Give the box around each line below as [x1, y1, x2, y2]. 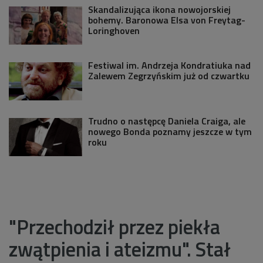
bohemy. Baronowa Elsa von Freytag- [88, 12, 245, 27]
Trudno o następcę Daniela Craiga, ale [88, 113, 245, 128]
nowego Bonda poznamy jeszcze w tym [88, 124, 252, 139]
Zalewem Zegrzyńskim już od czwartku [88, 68, 249, 83]
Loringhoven [88, 23, 140, 38]
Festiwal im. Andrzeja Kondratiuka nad [88, 58, 251, 72]
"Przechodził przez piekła [9, 211, 220, 242]
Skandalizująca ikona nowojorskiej [88, 2, 231, 16]
